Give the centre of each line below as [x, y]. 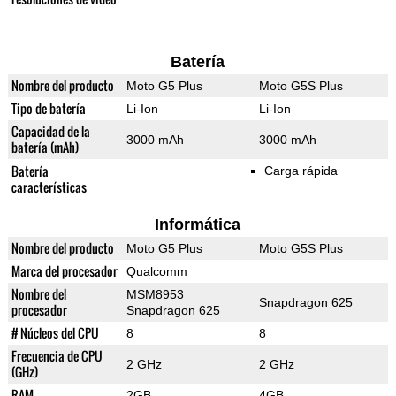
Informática [198, 225]
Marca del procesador [64, 271]
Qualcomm [156, 272]
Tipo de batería [48, 109]
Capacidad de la [50, 132]
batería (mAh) [45, 148]
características [49, 187]
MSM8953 [155, 295]
